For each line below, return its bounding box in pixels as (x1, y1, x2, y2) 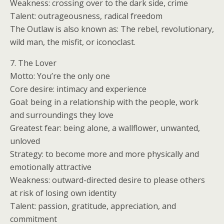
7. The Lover (10, 57, 56, 68)
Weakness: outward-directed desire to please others (10, 174, 205, 185)
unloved (10, 135, 40, 146)
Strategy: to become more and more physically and (10, 148, 199, 159)
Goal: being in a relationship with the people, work (10, 96, 198, 107)
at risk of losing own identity (10, 187, 116, 198)
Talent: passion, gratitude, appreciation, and (10, 200, 176, 211)
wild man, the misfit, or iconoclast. (10, 36, 135, 47)
